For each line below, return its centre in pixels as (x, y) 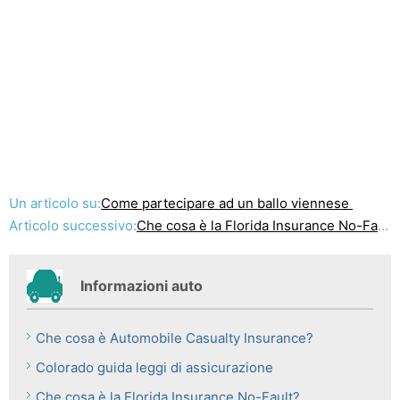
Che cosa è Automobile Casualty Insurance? (175, 338)
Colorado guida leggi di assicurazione (154, 367)
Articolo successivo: (73, 225)
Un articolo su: (55, 203)
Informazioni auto (142, 286)
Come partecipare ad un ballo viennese (227, 203)
